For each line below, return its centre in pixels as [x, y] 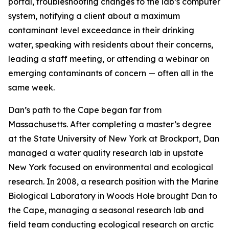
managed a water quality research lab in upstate [106, 153]
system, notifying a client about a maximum [94, 16]
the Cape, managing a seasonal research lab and [106, 210]
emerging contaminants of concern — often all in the [111, 73]
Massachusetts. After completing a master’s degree [110, 124]
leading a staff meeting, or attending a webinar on [109, 59]
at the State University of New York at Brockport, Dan [114, 139]
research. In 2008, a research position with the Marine [113, 181]
